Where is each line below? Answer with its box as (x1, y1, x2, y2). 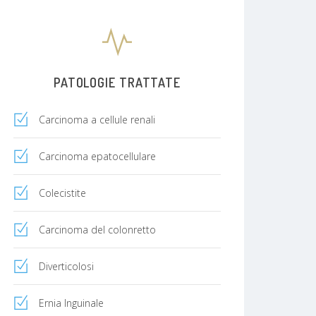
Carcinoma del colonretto (39, 222, 156, 236)
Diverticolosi (39, 259, 94, 273)
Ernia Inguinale (39, 296, 104, 310)
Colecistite (39, 186, 86, 200)
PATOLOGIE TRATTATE (53, 74, 181, 90)
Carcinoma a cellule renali (39, 112, 155, 126)
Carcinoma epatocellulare (39, 149, 156, 163)
